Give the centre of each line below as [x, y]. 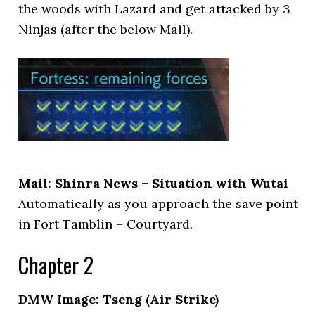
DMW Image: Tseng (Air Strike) [119, 299]
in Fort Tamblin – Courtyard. [106, 224]
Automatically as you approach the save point [159, 204]
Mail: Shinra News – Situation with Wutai [154, 183]
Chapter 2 [56, 265]
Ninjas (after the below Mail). [106, 29]
